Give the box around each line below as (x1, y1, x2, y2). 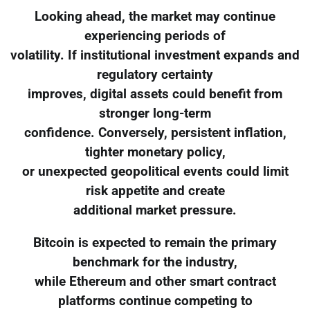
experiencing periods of (84, 28, 226, 44)
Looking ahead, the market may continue (35, 8, 275, 24)
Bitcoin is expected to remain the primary (33, 235, 277, 250)
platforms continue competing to (57, 293, 253, 309)
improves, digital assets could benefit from (28, 86, 282, 102)
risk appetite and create (85, 183, 225, 199)
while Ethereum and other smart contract (34, 273, 276, 289)
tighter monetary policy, (84, 144, 226, 160)
